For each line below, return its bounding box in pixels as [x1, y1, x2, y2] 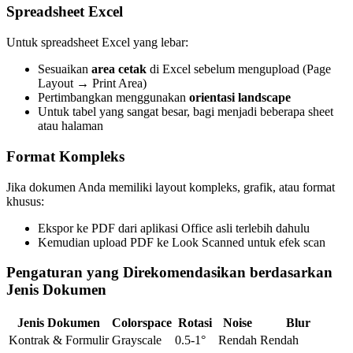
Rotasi [178, 315, 212, 329]
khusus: [6, 194, 44, 208]
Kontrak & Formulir [9, 333, 109, 347]
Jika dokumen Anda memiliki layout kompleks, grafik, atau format [6, 180, 335, 194]
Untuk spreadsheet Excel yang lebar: [6, 35, 188, 50]
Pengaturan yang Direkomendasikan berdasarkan [6, 264, 333, 281]
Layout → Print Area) [38, 76, 147, 91]
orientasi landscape [189, 91, 291, 105]
